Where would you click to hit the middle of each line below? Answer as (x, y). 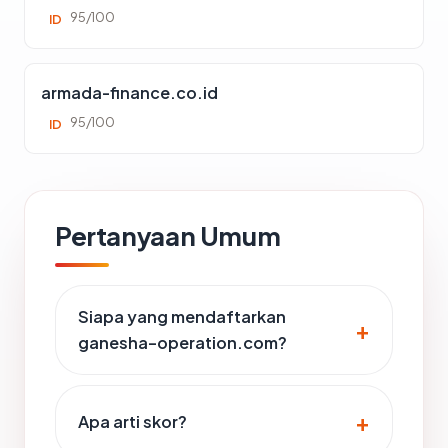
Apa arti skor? (132, 421)
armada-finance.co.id (129, 92)
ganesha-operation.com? (182, 342)
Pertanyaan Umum (168, 235)
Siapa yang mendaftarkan (182, 316)
